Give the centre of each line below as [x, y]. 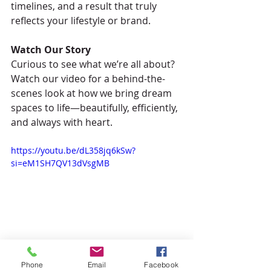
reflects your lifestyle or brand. [81, 20]
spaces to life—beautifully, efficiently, [96, 107]
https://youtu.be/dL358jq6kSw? [73, 150]
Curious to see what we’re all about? [94, 64]
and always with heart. [62, 122]
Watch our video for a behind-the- [88, 78]
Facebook [161, 264]
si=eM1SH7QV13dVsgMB [60, 163]
